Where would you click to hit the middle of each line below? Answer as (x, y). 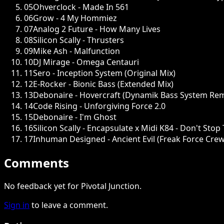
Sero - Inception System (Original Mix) (104, 73)
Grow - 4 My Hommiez (75, 18)
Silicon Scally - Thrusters (78, 40)
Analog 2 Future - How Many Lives (97, 29)
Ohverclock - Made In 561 (81, 7)
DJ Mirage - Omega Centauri (86, 62)
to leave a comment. (70, 205)
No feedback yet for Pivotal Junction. (73, 186)
